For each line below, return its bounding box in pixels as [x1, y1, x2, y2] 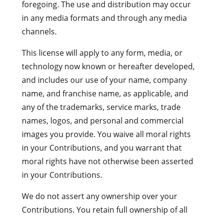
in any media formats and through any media [21, 13, 187, 23]
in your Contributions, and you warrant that [21, 142, 182, 153]
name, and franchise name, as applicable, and [21, 88, 188, 99]
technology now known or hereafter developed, [21, 61, 195, 72]
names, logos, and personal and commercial [21, 115, 184, 126]
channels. [21, 26, 57, 37]
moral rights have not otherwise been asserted [21, 156, 193, 167]
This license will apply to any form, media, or [21, 47, 183, 58]
